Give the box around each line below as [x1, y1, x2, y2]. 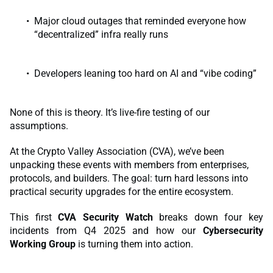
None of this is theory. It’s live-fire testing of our [10, 106, 210, 118]
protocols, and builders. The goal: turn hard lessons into [10, 172, 248, 184]
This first [10, 211, 58, 223]
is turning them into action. [76, 238, 193, 250]
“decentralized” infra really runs [34, 28, 168, 40]
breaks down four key [152, 211, 263, 223]
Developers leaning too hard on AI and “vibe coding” [34, 67, 257, 79]
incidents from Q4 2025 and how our [10, 224, 203, 236]
